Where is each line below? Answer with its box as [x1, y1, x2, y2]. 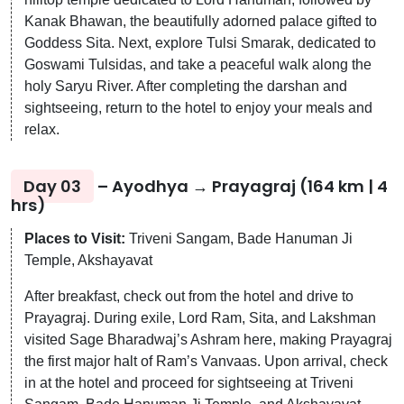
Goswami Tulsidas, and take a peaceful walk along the [24, 56, 372, 72]
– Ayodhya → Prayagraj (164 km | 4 [94, 174, 388, 197]
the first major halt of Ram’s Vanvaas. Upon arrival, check [24, 353, 388, 369]
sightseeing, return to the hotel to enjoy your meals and [24, 99, 372, 115]
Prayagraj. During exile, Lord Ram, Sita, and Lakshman [24, 309, 376, 326]
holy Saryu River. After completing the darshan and [24, 78, 347, 94]
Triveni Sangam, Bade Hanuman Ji [125, 230, 353, 246]
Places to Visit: [24, 230, 125, 246]
